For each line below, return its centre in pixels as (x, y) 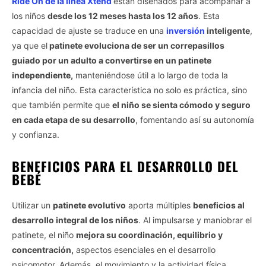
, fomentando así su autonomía (195, 119)
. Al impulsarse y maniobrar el (195, 220)
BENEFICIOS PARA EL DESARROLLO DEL (125, 166)
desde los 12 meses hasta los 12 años (123, 15)
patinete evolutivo (89, 205)
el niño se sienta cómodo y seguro (181, 104)
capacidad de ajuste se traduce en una (89, 30)
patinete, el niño (44, 235)
